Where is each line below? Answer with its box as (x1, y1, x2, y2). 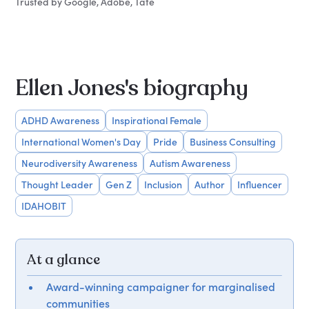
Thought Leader (21, 179, 94, 191)
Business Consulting (190, 136, 277, 148)
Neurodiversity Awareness (21, 157, 138, 170)
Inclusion (144, 179, 183, 191)
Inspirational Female (112, 114, 202, 127)
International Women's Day (21, 136, 141, 148)
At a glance (27, 250, 101, 270)
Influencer (237, 179, 283, 191)
